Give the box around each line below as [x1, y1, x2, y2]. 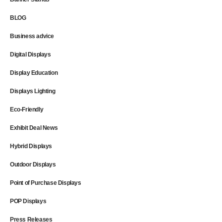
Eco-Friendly [10, 106, 44, 113]
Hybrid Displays [10, 142, 52, 150]
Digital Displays [10, 51, 51, 58]
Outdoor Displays [10, 161, 56, 168]
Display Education [10, 69, 58, 76]
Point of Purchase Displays [10, 179, 81, 186]
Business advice [10, 32, 54, 40]
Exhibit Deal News [10, 124, 58, 131]
